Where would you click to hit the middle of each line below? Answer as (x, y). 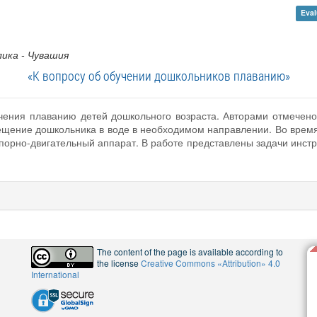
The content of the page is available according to (190, 252)
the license (119, 263)
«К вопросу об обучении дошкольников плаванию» (158, 75)
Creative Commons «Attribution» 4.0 (211, 263)
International (55, 274)
